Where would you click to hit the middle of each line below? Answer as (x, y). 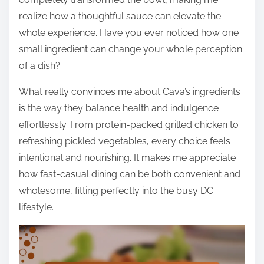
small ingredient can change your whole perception (131, 49)
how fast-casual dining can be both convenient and (130, 174)
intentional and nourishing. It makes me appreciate (127, 157)
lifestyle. (36, 207)
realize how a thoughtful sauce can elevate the (120, 16)
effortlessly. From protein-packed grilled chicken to (129, 124)
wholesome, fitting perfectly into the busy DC (116, 190)
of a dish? (39, 65)
